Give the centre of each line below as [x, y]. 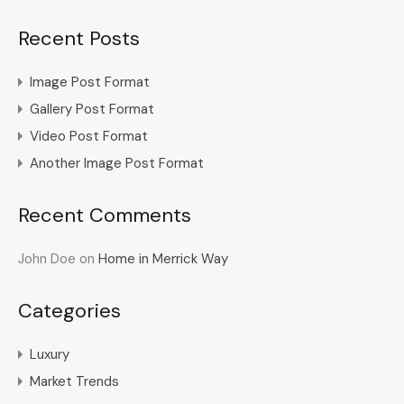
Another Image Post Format [117, 163]
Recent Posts [79, 38]
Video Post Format [89, 136]
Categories [69, 310]
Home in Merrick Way [163, 258]
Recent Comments [105, 215]
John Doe [47, 258]
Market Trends [74, 381]
